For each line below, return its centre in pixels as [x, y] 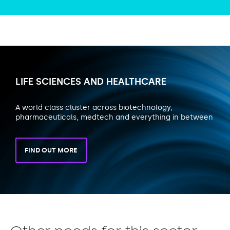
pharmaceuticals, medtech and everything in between [114, 117]
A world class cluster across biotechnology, [94, 107]
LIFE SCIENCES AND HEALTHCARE [91, 81]
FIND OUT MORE [51, 150]
